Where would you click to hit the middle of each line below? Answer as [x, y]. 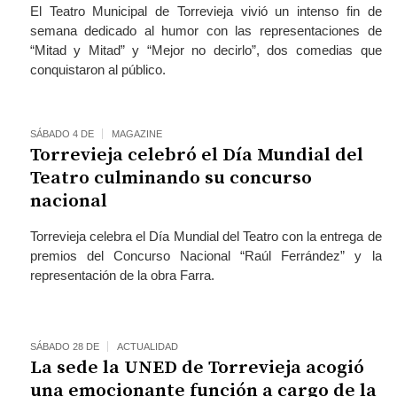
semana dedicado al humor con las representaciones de [206, 31]
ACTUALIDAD [147, 346]
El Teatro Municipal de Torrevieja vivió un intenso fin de [206, 11]
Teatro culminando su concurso [171, 178]
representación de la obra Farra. [122, 275]
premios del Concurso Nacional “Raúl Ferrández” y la [206, 256]
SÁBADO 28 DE [64, 346]
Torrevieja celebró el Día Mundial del [196, 155]
